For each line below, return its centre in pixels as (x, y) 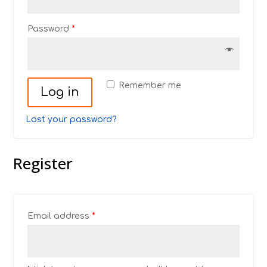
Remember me (150, 86)
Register (43, 163)
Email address (60, 216)
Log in (60, 92)
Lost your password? (72, 119)
